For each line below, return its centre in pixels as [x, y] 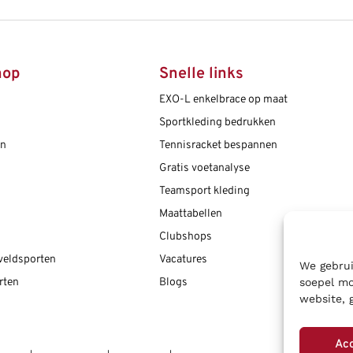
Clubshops [185, 237]
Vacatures [183, 260]
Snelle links [201, 74]
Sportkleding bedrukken [217, 123]
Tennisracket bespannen [218, 146]
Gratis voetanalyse [204, 169]
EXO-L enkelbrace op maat [223, 100]
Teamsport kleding [204, 191]
